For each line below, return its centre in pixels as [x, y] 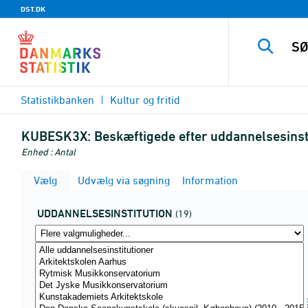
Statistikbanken [57, 100]
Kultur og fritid [145, 100]
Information [209, 180]
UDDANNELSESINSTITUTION [105, 213]
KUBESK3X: [56, 136]
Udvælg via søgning [122, 180]
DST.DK [33, 9]
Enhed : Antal [48, 152]
